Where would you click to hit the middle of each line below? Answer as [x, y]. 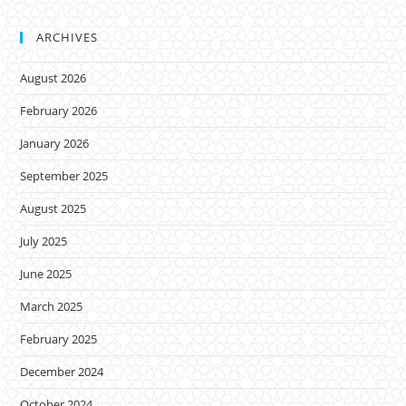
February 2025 [59, 339]
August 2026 [53, 78]
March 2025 [52, 307]
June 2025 [46, 274]
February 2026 [59, 111]
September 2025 [64, 176]
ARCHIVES [68, 38]
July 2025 [44, 242]
